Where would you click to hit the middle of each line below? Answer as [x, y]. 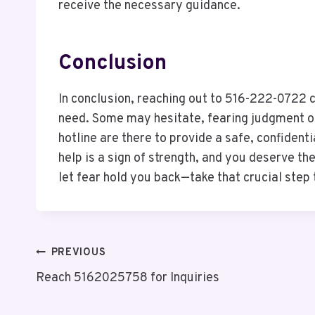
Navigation [88, 290]
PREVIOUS [78, 253]
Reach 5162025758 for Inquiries [128, 278]
